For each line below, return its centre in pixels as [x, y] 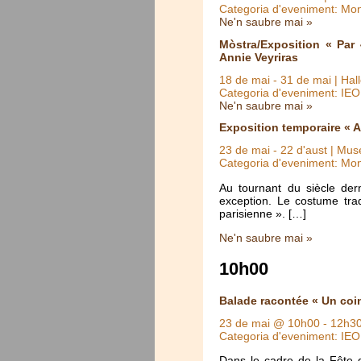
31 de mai [306, 79]
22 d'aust [304, 150]
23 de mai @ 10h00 [270, 323]
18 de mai [245, 79]
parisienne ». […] [263, 213]
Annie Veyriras [259, 57]
